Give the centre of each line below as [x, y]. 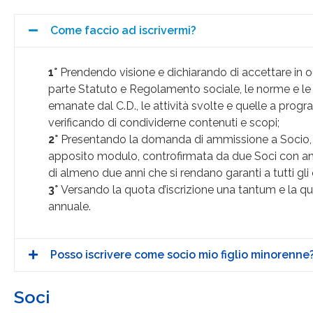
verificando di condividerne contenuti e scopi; [164, 122]
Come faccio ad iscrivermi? [123, 30]
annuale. [70, 206]
